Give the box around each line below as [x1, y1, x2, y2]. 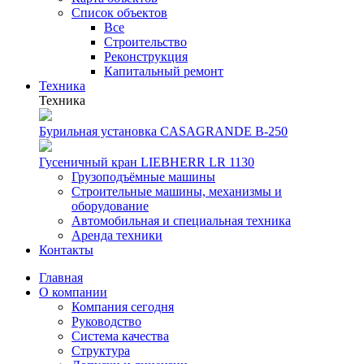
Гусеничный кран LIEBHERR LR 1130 [39, 155, 254, 169]
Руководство [71, 314, 141, 328]
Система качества [71, 329, 169, 343]
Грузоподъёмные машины [71, 170, 215, 184]
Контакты [39, 243, 93, 257]
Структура [71, 344, 130, 357]
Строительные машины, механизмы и [71, 184, 282, 198]
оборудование [71, 199, 149, 213]
